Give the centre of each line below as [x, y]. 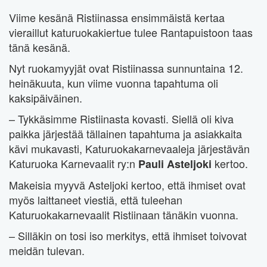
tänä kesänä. [40, 47]
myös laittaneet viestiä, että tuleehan [96, 200]
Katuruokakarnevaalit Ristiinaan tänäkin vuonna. [124, 215]
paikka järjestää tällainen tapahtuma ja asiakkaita [125, 134]
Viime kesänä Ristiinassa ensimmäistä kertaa [117, 18]
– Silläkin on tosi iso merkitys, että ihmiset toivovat [128, 236]
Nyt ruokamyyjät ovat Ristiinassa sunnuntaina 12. [126, 68]
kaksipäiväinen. [46, 98]
